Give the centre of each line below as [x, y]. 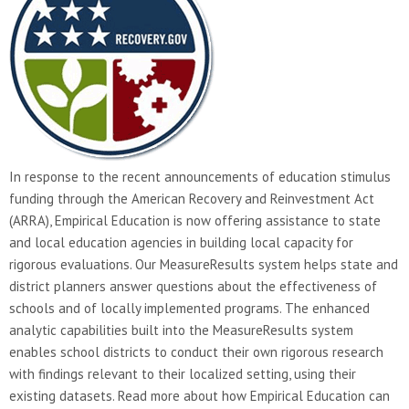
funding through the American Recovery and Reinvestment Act [192, 199]
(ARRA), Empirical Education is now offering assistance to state [195, 220]
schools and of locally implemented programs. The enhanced [189, 308]
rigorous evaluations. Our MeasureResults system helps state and [204, 264]
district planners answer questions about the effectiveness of [193, 286]
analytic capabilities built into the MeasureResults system [181, 330]
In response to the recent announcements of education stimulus [200, 177]
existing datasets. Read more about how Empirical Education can [199, 396]
